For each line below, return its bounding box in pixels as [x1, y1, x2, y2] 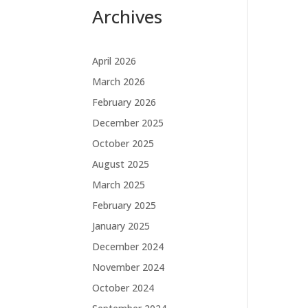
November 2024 [92, 260, 165, 274]
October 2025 [92, 136, 155, 150]
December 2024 [92, 239, 164, 253]
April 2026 [92, 54, 137, 67]
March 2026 [92, 74, 146, 88]
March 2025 [92, 177, 146, 191]
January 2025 [92, 219, 151, 232]
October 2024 [92, 280, 155, 294]
